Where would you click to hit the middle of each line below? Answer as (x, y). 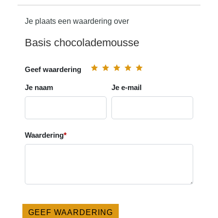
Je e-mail (127, 87)
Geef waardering (53, 69)
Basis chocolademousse (82, 42)
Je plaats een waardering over (77, 21)
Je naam (39, 87)
